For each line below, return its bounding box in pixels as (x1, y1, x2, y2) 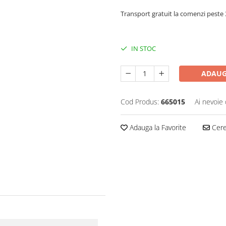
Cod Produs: (121, 97, 159, 106)
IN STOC (130, 44, 156, 53)
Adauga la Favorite (128, 123, 186, 132)
